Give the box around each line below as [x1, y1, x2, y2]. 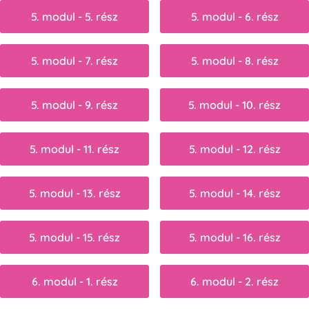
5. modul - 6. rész [190, 9, 279, 23]
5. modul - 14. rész [188, 186, 281, 200]
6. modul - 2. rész [190, 274, 279, 288]
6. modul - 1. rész [31, 274, 118, 288]
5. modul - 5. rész [31, 9, 118, 23]
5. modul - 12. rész [188, 141, 281, 156]
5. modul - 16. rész [188, 230, 281, 244]
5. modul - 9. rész [31, 97, 118, 112]
